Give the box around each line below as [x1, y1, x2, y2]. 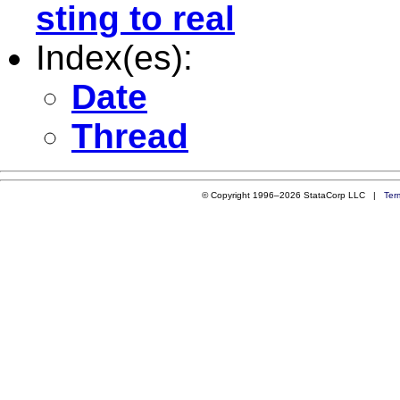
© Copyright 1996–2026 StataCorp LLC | [201, 189, 384, 200]
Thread [71, 116, 188, 155]
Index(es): [36, 37, 193, 77]
